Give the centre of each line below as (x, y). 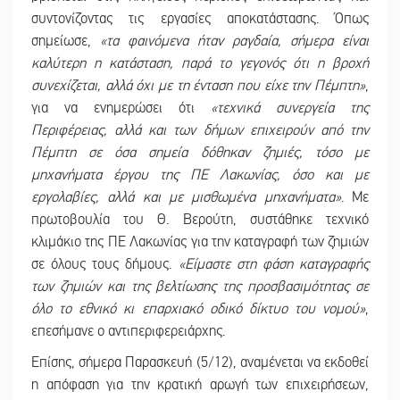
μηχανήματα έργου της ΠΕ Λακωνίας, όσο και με (200, 175)
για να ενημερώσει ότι (121, 108)
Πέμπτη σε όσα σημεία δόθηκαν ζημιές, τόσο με (200, 153)
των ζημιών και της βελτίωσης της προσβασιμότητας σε (200, 287)
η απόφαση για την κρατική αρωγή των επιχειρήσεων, (200, 385)
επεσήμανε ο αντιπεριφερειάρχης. (128, 332)
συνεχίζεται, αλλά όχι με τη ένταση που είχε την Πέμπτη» (198, 86)
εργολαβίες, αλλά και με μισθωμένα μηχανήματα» (186, 198)
